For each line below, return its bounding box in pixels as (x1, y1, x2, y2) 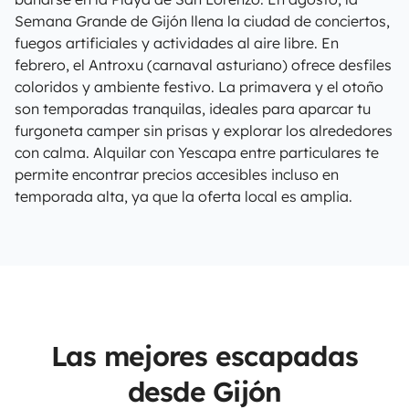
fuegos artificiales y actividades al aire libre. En (15, 34, 339, 52)
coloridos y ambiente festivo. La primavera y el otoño (15, 78, 383, 96)
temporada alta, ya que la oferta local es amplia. (15, 187, 352, 205)
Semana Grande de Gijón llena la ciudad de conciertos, (15, 12, 390, 30)
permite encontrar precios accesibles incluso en (15, 165, 339, 184)
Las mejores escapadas (50, 339, 359, 373)
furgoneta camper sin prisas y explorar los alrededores (15, 121, 393, 140)
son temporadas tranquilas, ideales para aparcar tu (15, 100, 371, 118)
